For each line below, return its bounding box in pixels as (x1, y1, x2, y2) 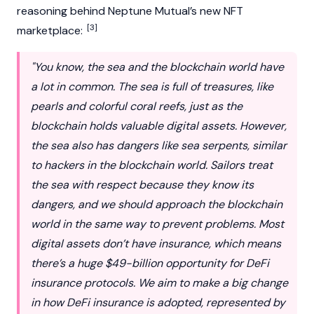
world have (225, 60, 284, 74)
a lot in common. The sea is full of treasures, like (31, 79, 273, 94)
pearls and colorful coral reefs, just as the (31, 99, 243, 114)
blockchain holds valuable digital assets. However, (31, 118, 287, 133)
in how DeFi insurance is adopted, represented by (31, 295, 285, 310)
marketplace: (17, 23, 86, 38)
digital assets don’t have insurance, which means (31, 236, 281, 251)
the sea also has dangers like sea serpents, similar (31, 138, 287, 153)
